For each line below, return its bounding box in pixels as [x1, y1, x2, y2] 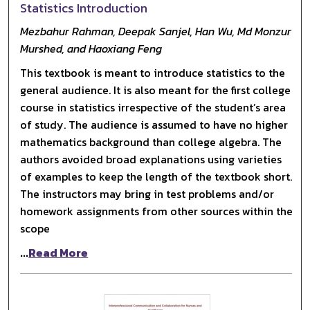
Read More [28, 244, 89, 261]
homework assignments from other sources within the [20, 202, 293, 219]
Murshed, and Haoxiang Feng [20, 39, 163, 57]
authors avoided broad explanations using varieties [20, 150, 282, 167]
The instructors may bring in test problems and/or [20, 185, 275, 202]
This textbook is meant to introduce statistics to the [20, 64, 286, 81]
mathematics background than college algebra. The [20, 133, 282, 150]
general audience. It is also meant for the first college [20, 81, 291, 98]
